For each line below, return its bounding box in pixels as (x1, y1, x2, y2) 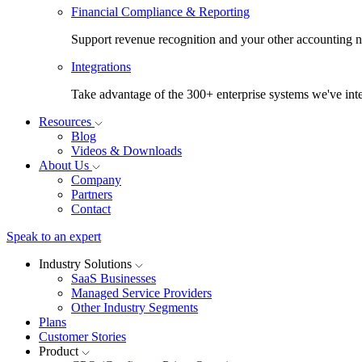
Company (71, 173, 121, 187)
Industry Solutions (39, 257, 135, 271)
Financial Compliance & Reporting (71, 5, 250, 19)
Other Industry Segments (71, 301, 198, 314)
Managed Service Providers (71, 286, 212, 300)
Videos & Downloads (71, 144, 182, 158)
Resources (39, 115, 95, 128)
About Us (39, 158, 92, 172)
